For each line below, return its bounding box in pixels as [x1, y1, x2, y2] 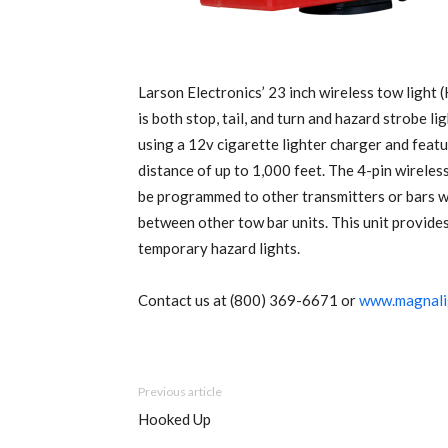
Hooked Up [138, 410, 211, 428]
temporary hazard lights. [138, 239, 300, 257]
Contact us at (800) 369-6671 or [138, 291, 359, 309]
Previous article [138, 384, 222, 399]
